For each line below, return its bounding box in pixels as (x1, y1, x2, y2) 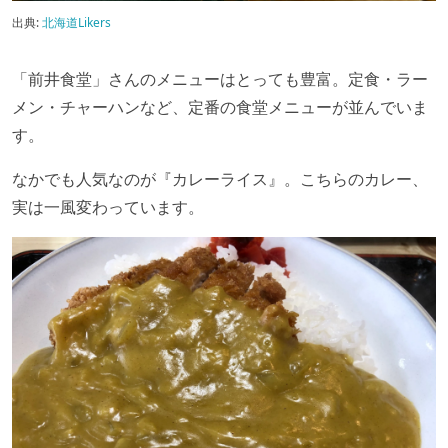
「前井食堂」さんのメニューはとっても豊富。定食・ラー (12, 68, 428, 90)
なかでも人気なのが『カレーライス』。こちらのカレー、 (12, 168, 428, 190)
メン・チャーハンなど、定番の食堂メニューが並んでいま (12, 96, 428, 118)
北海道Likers (42, 14, 111, 31)
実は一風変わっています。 (12, 196, 204, 218)
